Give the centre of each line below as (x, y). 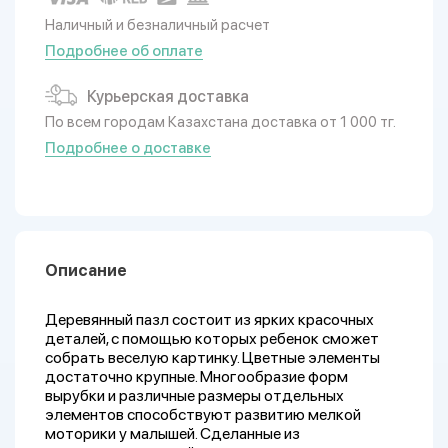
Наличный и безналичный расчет (157, 25)
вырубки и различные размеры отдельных (194, 395)
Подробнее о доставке (128, 148)
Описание (86, 270)
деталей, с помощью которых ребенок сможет (212, 338)
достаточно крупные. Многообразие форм (196, 376)
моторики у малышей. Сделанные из (172, 433)
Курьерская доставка (168, 96)
